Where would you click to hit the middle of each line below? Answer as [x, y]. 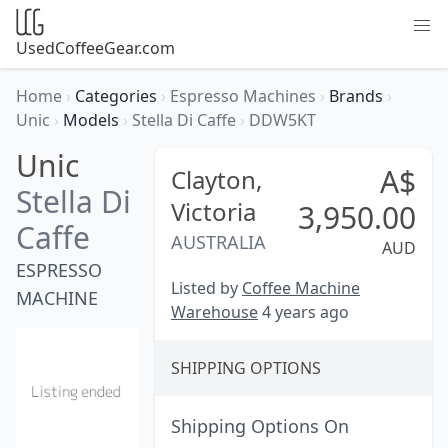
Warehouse [214, 312]
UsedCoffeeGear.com [95, 48]
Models [93, 120]
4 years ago [303, 312]
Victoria [213, 211]
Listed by [206, 288]
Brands [358, 96]
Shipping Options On [260, 426]
